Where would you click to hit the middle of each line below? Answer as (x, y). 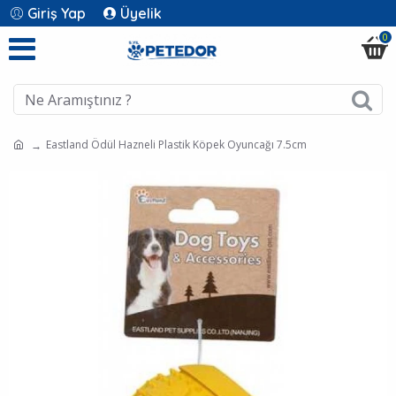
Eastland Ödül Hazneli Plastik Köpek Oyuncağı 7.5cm (176, 145)
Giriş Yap (57, 13)
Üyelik (141, 13)
